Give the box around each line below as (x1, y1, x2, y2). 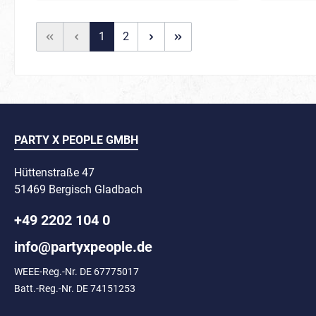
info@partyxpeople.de (14, 238, 152, 255)
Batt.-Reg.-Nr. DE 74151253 (14, 283, 135, 294)
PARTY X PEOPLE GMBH (14, 133, 138, 147)
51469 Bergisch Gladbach (14, 183, 142, 196)
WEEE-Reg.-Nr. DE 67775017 (14, 266, 139, 277)
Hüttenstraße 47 (14, 166, 95, 179)
